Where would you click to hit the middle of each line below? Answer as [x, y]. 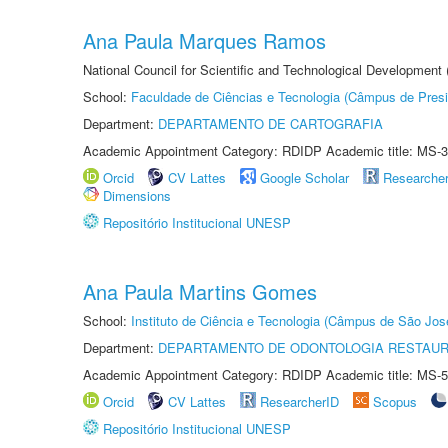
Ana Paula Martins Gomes [200, 291]
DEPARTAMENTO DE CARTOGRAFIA [270, 123]
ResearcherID [301, 401]
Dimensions [137, 195]
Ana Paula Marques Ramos [204, 40]
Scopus [395, 401]
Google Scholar [304, 177]
